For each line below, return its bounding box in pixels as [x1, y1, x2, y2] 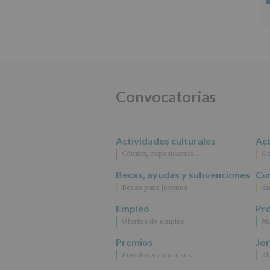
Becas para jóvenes [122, 183, 187, 192]
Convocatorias [116, 87, 216, 106]
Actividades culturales [116, 135, 216, 147]
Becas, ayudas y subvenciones [116, 169, 250, 181]
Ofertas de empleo [122, 216, 185, 225]
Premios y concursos [122, 250, 192, 259]
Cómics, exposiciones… [122, 149, 199, 159]
